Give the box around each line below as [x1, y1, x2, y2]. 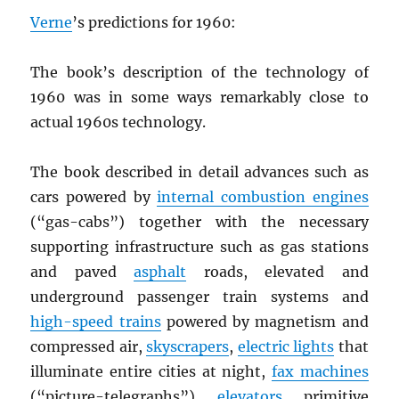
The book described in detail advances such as [30, 163, 369, 182]
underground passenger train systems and [30, 288, 369, 306]
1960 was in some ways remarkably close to [30, 88, 369, 107]
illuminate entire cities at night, [30, 362, 272, 381]
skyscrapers [146, 338, 230, 356]
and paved [30, 263, 134, 281]
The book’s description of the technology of [30, 63, 369, 82]
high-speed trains [30, 313, 161, 331]
